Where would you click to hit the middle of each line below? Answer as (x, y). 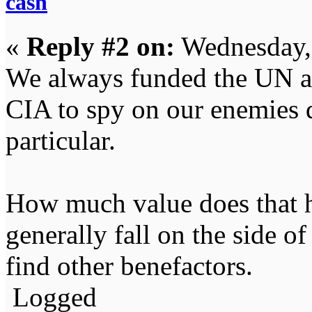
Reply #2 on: (101, 46)
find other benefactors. (129, 265)
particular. (61, 140)
